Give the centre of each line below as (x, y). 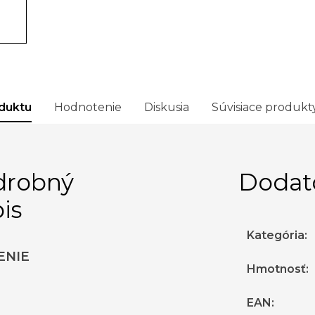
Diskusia (167, 108)
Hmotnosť (276, 269)
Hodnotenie (88, 108)
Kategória (276, 236)
